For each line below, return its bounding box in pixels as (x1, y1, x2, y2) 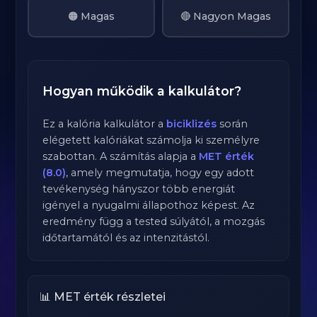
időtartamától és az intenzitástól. (42, 231, 210, 244)
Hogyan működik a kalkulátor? (42, 83, 242, 98)
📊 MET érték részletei (40, 290, 166, 304)
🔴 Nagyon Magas (180, 10, 271, 23)
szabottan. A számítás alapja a (42, 150, 200, 163)
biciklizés (166, 117, 217, 130)
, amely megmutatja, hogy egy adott (66, 166, 255, 179)
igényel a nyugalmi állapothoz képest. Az (42, 199, 255, 212)
